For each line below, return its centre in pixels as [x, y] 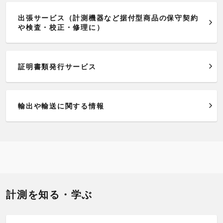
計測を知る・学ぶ [49, 194]
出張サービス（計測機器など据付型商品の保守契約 [108, 17]
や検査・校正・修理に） [61, 27]
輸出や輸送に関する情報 [61, 106]
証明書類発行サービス [57, 66]
